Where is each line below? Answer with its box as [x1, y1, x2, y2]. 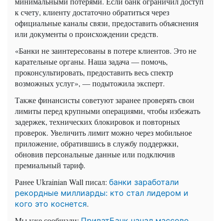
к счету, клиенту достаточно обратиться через [15, 6, 169, 17]
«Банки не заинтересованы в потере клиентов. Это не [15, 45, 196, 56]
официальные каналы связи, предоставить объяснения [15, 17, 198, 28]
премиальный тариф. [15, 159, 85, 170]
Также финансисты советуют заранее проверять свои [15, 94, 194, 105]
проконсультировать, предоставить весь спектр [15, 67, 173, 77]
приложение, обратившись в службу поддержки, [15, 138, 179, 148]
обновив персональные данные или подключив [15, 148, 175, 159]
